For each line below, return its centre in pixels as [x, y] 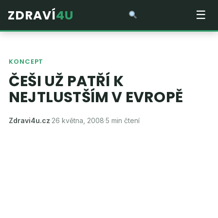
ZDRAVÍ [32, 15]
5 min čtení [123, 120]
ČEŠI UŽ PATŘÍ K [66, 81]
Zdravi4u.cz [29, 120]
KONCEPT [26, 62]
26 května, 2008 [78, 120]
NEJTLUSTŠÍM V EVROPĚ [96, 97]
